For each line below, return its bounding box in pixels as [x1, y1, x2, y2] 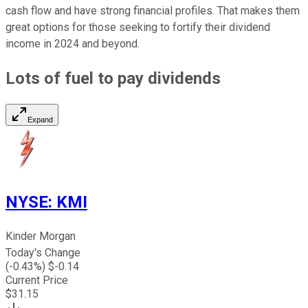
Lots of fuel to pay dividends [5, 68, 221, 88]
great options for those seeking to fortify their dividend [5, 20, 270, 34]
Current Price [5, 274, 68, 287]
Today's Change [5, 246, 80, 260]
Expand [27, 115, 53, 124]
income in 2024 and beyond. [5, 36, 140, 50]
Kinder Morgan [5, 230, 76, 243]
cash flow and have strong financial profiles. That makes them [5, 3, 300, 17]
